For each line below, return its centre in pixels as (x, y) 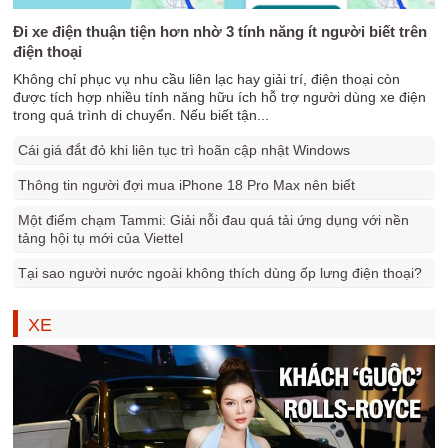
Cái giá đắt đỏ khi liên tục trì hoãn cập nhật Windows (184, 150)
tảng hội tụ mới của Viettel (101, 238)
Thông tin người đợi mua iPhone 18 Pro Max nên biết (187, 185)
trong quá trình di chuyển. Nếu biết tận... (141, 115)
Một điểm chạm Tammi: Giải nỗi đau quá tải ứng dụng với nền (214, 220)
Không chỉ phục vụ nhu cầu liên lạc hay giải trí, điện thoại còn (207, 79)
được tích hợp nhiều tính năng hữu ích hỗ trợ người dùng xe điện (220, 97)
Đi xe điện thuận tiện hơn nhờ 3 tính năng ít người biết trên (220, 31)
